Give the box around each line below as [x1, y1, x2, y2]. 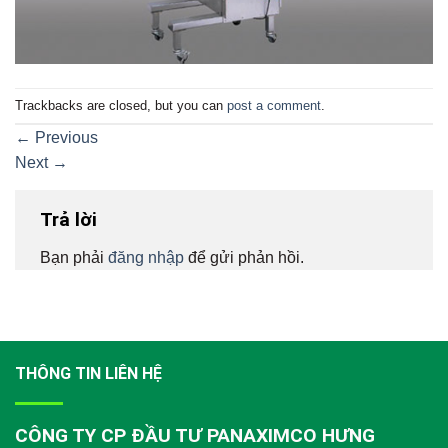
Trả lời [40, 208, 102, 232]
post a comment [227, 97, 321, 113]
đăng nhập [108, 248, 184, 266]
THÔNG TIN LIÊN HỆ [15, 363, 162, 383]
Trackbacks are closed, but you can [15, 97, 227, 113]
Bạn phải [40, 248, 108, 266]
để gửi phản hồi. [184, 248, 304, 266]
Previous [31, 129, 98, 147]
